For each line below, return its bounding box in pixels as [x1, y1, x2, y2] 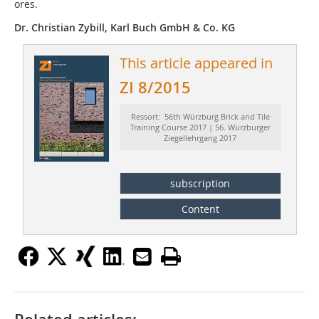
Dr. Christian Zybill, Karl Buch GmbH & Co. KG [14, 21, 235, 35]
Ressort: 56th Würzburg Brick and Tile [130, 111, 270, 122]
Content [181, 202, 219, 216]
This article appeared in [119, 53, 273, 73]
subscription [170, 176, 231, 190]
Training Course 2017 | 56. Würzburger [130, 122, 271, 133]
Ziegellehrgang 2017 [164, 132, 237, 144]
